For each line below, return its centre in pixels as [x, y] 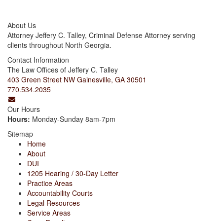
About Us [22, 25]
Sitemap [20, 133]
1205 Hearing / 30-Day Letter [73, 173]
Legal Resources [54, 203]
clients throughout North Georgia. [59, 45]
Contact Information [38, 59]
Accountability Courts [60, 193]
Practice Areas [50, 183]
